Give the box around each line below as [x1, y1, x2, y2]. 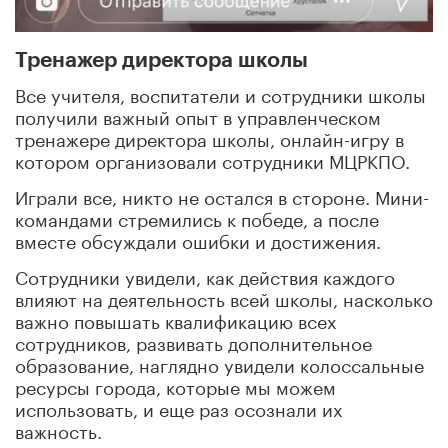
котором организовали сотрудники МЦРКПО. [15, 145, 410, 174]
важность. [15, 415, 102, 444]
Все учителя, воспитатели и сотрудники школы [15, 79, 426, 108]
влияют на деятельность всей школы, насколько [15, 283, 433, 312]
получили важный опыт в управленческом [15, 101, 381, 130]
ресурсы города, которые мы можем [15, 371, 336, 400]
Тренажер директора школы [15, 50, 308, 72]
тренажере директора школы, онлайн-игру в [15, 123, 404, 152]
